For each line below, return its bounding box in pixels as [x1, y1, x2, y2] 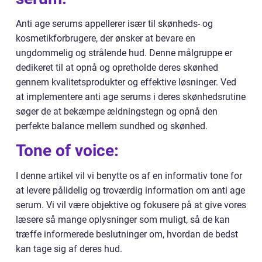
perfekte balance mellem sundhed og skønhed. [16, 120, 208, 132]
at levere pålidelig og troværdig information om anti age [16, 185, 245, 196]
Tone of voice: [16, 141, 119, 161]
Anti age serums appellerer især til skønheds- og [16, 18, 213, 30]
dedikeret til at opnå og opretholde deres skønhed [16, 62, 218, 74]
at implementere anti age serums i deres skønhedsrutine [16, 91, 246, 103]
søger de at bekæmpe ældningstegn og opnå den [16, 106, 218, 118]
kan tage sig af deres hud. [16, 243, 122, 255]
